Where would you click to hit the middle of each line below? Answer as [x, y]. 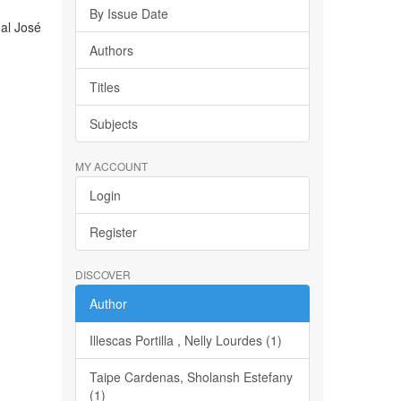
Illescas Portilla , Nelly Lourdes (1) [185, 340]
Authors [111, 50]
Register [113, 232]
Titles [104, 87]
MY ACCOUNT [111, 166]
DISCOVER [102, 274]
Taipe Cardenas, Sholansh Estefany [191, 377]
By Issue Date [128, 13]
